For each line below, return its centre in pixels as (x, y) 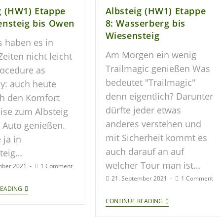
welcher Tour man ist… (153, 165)
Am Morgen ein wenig (151, 55)
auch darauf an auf (145, 151)
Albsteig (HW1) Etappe (156, 11)
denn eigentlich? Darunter (159, 96)
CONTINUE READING (134, 201)
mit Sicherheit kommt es (156, 137)
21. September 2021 (139, 178)
